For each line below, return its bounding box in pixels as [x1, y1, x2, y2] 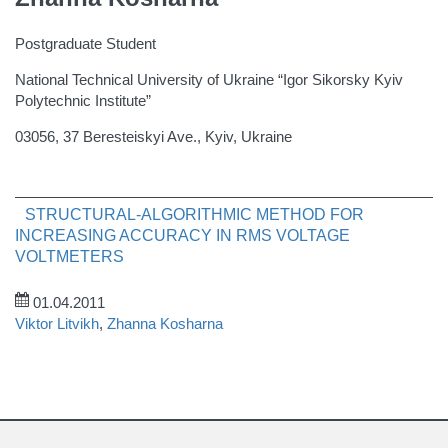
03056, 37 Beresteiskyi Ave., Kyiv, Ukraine [15, 128, 292, 145]
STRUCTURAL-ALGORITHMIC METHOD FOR [25, 206, 364, 223]
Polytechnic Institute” [15, 92, 151, 109]
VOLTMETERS [15, 248, 124, 265]
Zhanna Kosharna [107, 315, 223, 332]
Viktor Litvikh [15, 315, 99, 332]
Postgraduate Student [15, 35, 156, 52]
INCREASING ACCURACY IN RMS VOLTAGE [15, 227, 350, 244]
